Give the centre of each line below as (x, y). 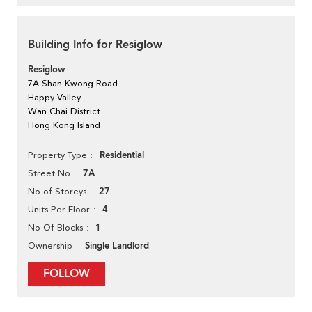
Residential (122, 156)
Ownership (50, 246)
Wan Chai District (64, 111)
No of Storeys (57, 192)
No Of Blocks (55, 228)
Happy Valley (54, 97)
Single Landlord (117, 246)
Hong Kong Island (64, 125)
